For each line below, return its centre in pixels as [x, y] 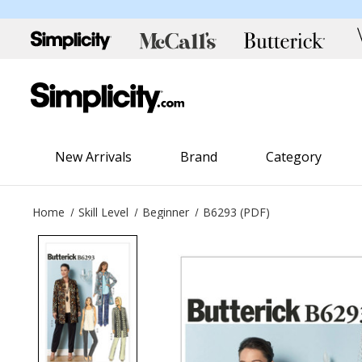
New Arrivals [94, 156]
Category [294, 156]
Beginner [166, 212]
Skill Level [104, 212]
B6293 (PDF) [237, 212]
